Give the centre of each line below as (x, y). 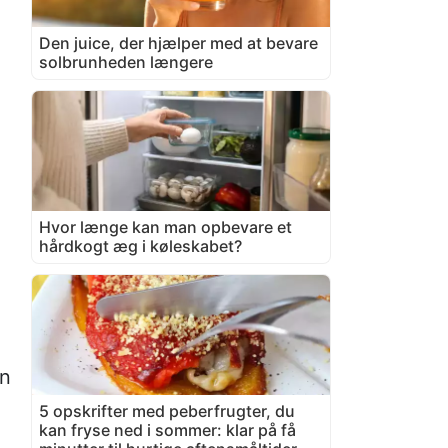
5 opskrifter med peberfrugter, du (167, 410)
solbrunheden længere (126, 61)
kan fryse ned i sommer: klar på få (167, 429)
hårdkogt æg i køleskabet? (140, 245)
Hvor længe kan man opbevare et (165, 226)
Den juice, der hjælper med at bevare (178, 42)
